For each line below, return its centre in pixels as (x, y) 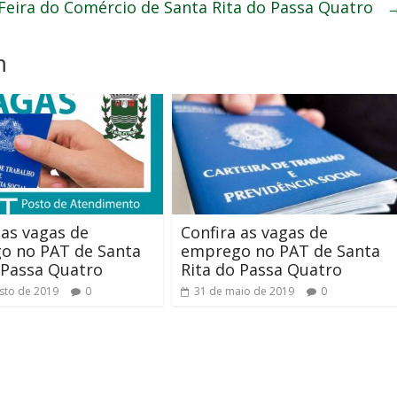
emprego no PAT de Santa (280, 251)
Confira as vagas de (254, 233)
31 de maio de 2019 (244, 292)
